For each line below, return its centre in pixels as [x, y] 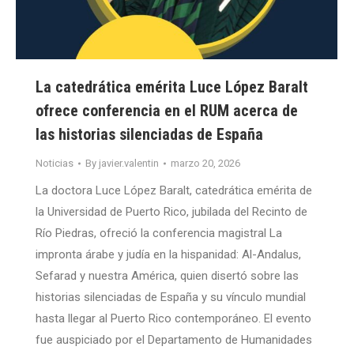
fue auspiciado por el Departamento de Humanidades [174, 340]
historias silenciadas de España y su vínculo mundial [171, 298]
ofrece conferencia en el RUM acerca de [167, 111]
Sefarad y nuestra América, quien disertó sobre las [167, 276]
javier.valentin [129, 164]
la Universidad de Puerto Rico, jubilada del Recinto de [171, 212]
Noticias [55, 164]
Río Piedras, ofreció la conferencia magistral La [159, 233]
